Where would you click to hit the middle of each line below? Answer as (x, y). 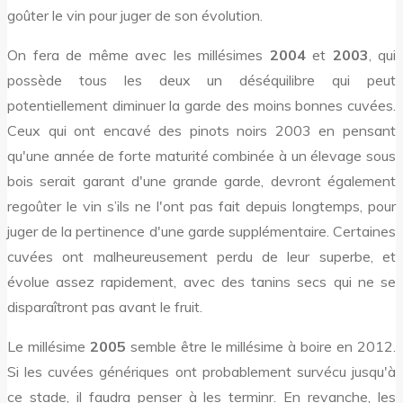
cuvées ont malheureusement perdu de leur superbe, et (201, 256)
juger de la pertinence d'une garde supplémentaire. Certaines (201, 231)
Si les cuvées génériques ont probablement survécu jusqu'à (201, 371)
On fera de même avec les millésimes (139, 54)
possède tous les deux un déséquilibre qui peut (201, 80)
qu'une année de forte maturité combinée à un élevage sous (201, 155)
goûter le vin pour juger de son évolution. (135, 15)
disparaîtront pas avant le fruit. (105, 306)
